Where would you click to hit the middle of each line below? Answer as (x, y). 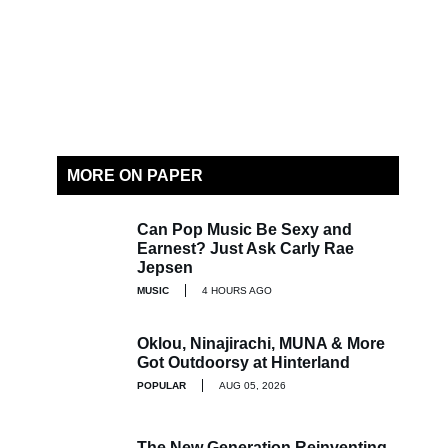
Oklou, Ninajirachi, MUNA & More (261, 343)
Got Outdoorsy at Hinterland (243, 362)
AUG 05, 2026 (252, 385)
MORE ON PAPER (135, 175)
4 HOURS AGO (237, 290)
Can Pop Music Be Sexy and (244, 229)
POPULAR (161, 385)
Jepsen (165, 267)
